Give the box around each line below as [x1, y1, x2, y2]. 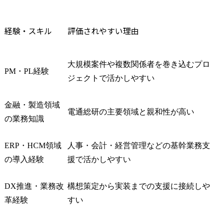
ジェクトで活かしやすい [67, 73, 155, 82]
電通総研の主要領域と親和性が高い [67, 107, 194, 116]
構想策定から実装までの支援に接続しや [67, 181, 210, 190]
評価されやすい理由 [67, 24, 139, 37]
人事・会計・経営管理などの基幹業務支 [67, 141, 210, 150]
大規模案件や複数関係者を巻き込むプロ [67, 59, 210, 68]
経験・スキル [4, 24, 52, 37]
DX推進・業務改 [4, 181, 64, 190]
